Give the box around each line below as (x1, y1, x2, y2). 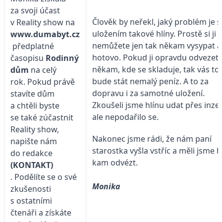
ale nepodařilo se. (92, 111, 159, 122)
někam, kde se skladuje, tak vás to (92, 63, 220, 75)
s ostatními (10, 195, 52, 207)
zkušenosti (10, 183, 51, 195)
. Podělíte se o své (10, 171, 77, 183)
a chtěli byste (10, 100, 59, 111)
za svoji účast (10, 5, 60, 16)
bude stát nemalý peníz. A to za (92, 75, 209, 87)
